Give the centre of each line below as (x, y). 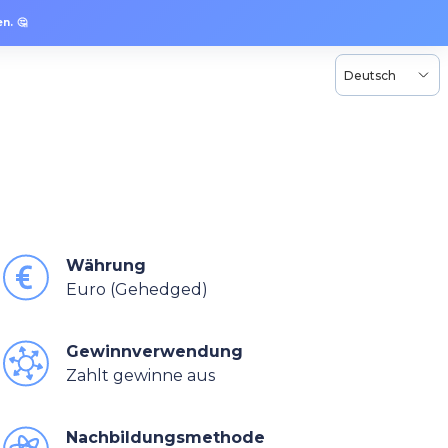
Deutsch (370, 75)
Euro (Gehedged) (137, 289)
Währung (106, 265)
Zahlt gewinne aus (140, 375)
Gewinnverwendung (154, 351)
